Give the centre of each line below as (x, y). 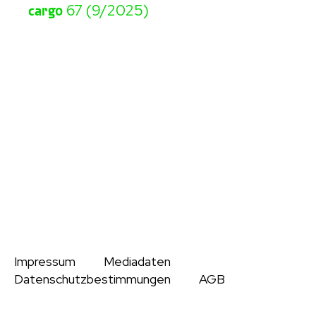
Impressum (45, 261)
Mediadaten (137, 261)
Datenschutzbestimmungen (92, 279)
